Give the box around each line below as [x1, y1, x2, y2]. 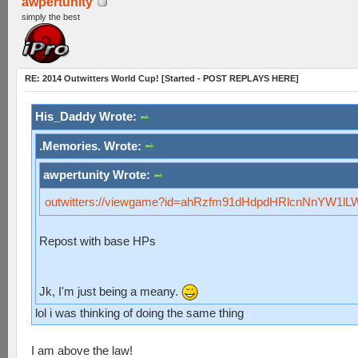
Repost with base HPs [39, 233, 156, 248]
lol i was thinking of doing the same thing [35, 306, 244, 320]
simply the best [22, 12, 80, 22]
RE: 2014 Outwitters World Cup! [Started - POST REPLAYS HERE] [25, 74, 299, 83]
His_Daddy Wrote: [35, 109, 140, 123]
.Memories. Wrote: [39, 138, 145, 153]
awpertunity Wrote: [43, 168, 153, 182]
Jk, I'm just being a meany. [39, 284, 181, 298]
